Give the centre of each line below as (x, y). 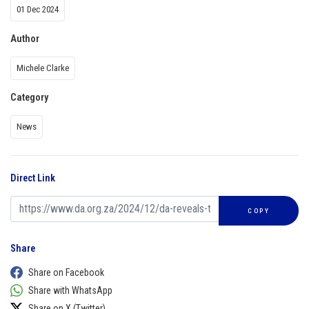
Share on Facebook (66, 272)
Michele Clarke (43, 68)
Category (29, 97)
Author (25, 39)
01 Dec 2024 (38, 9)
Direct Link (33, 178)
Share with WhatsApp (70, 290)
